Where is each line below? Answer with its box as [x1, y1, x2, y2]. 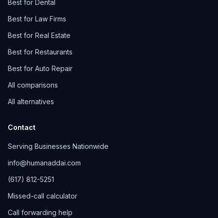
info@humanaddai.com [8, 159, 81, 167]
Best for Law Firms [8, 15, 66, 23]
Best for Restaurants [8, 48, 73, 56]
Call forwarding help [8, 208, 73, 217]
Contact [8, 123, 36, 131]
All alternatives [8, 97, 54, 106]
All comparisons [8, 81, 58, 89]
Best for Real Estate [8, 31, 71, 39]
